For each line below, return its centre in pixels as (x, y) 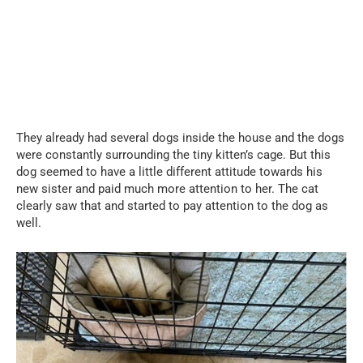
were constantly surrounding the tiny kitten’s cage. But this (173, 154)
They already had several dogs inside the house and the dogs (180, 137)
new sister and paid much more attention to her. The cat (167, 188)
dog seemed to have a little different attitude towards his (169, 171)
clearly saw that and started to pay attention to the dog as (172, 205)
